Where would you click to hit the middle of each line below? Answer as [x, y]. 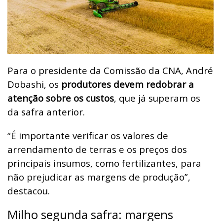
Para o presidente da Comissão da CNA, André [110, 70]
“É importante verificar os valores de [88, 135]
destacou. [29, 190]
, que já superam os [157, 98]
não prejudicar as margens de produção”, [99, 177]
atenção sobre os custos [61, 98]
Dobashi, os [34, 84]
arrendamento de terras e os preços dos [97, 149]
